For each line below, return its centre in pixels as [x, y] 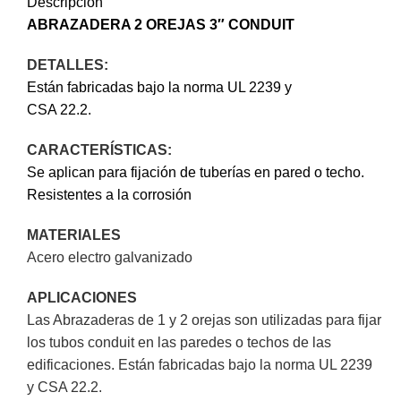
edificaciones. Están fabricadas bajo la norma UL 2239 [200, 365]
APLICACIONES [82, 298]
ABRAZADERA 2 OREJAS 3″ [128, 25]
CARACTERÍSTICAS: [99, 150]
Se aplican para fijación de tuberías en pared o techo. [196, 172]
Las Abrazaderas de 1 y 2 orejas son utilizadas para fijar [204, 320]
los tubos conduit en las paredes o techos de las [179, 342]
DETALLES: [68, 65]
